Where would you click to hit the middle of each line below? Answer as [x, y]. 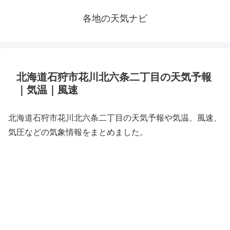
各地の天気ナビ [115, 18]
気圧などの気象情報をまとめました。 [78, 132]
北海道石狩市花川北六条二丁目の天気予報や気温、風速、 [115, 118]
